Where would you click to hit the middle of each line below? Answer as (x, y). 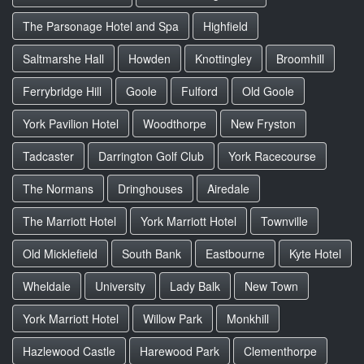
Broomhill (300, 58)
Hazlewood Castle (69, 351)
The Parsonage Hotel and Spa (101, 26)
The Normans (58, 188)
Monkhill (248, 318)
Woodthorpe (175, 123)
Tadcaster (48, 156)
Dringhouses (150, 188)
